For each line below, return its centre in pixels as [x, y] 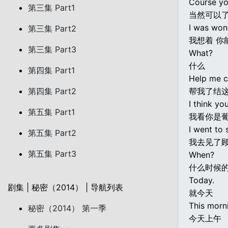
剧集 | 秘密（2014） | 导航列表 [65, 187]
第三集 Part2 [52, 28]
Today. [202, 180]
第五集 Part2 [52, 133]
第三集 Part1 [51, 8]
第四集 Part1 [51, 70]
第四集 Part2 [52, 91]
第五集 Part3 [52, 154]
